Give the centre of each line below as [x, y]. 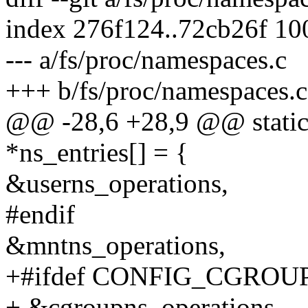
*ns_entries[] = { [97, 153]
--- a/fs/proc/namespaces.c [146, 60]
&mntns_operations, [115, 245]
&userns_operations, [117, 184]
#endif [40, 214]
